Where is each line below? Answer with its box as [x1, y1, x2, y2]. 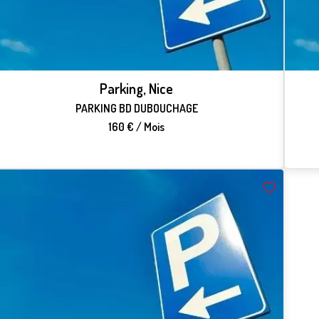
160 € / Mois [108, 120, 165, 135]
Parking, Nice [100, 79, 174, 98]
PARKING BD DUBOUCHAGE [75, 101, 198, 116]
